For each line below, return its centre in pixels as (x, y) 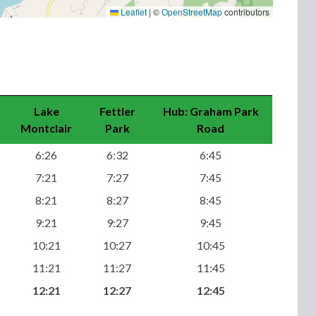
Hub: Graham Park (211, 111)
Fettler (117, 111)
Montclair (46, 128)
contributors (245, 12)
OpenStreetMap (192, 12)
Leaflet (132, 12)
